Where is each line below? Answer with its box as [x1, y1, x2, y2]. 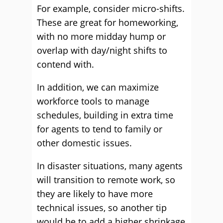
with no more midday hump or [37, 30, 166, 42]
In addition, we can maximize [37, 81, 159, 93]
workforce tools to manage [37, 95, 149, 107]
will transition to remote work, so [37, 174, 175, 186]
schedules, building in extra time [37, 109, 173, 121]
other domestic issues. [37, 137, 132, 149]
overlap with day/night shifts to [37, 44, 167, 56]
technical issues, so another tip [37, 202, 167, 214]
